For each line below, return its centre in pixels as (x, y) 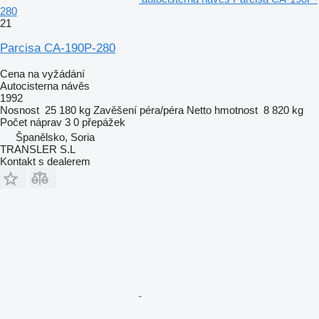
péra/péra (162, 110)
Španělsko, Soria (55, 137)
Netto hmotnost (222, 110)
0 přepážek (99, 122)
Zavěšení (115, 110)
